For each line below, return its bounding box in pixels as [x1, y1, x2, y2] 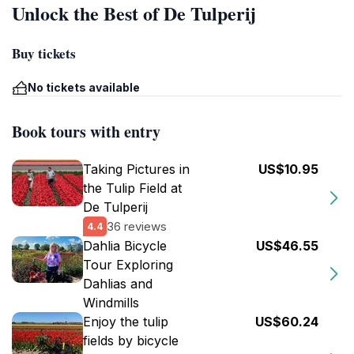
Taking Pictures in [83, 161, 190, 177]
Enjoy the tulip [83, 314, 168, 330]
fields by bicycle [83, 333, 179, 348]
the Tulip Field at [83, 180, 182, 196]
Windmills [83, 295, 139, 311]
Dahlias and [83, 276, 153, 292]
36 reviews [107, 218, 167, 234]
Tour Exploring [83, 257, 173, 273]
